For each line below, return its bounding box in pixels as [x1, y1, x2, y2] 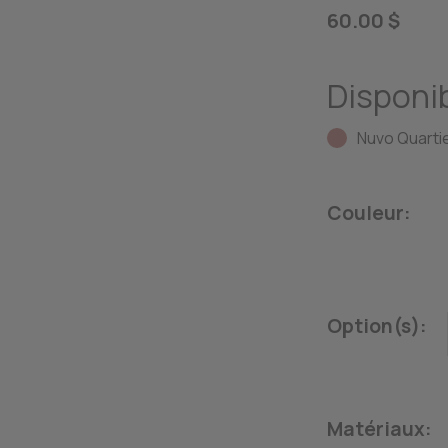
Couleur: [327, 199, 411, 226]
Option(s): [327, 313, 427, 340]
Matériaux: [327, 416, 432, 443]
